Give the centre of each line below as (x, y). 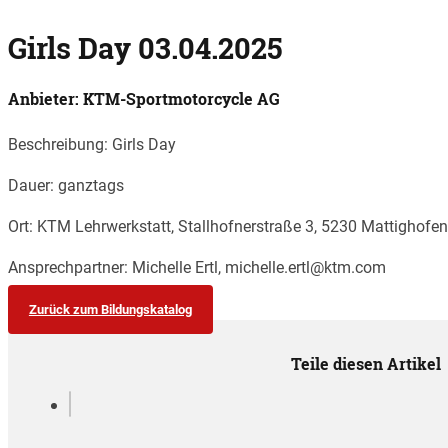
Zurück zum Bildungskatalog (110, 309)
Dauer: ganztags (66, 184)
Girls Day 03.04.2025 (145, 49)
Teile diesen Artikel (365, 363)
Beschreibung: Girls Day (94, 143)
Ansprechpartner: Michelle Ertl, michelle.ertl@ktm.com (197, 267)
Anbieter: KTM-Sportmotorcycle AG (144, 99)
